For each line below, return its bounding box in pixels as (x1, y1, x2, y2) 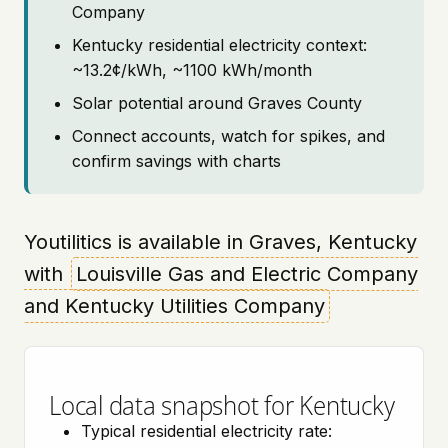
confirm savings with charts (72, 151, 281, 171)
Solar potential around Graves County (72, 93, 362, 113)
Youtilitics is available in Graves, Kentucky (24, 230, 417, 254)
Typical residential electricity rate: (81, 421, 332, 441)
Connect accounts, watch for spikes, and (72, 126, 385, 146)
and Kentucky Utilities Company (24, 294, 325, 318)
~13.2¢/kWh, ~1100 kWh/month (72, 60, 312, 80)
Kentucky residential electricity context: (72, 35, 367, 55)
